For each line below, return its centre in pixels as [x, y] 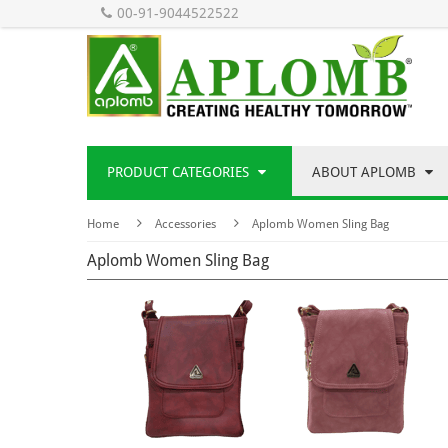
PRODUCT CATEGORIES [180, 172]
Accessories [185, 224]
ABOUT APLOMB [366, 172]
